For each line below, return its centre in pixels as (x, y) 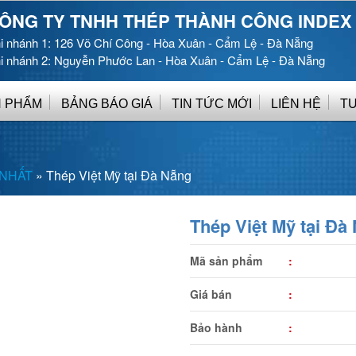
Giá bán (211, 294)
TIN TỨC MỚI (212, 104)
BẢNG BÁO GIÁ (107, 104)
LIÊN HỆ (296, 104)
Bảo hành (216, 327)
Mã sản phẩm (226, 261)
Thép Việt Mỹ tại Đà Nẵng (119, 175)
